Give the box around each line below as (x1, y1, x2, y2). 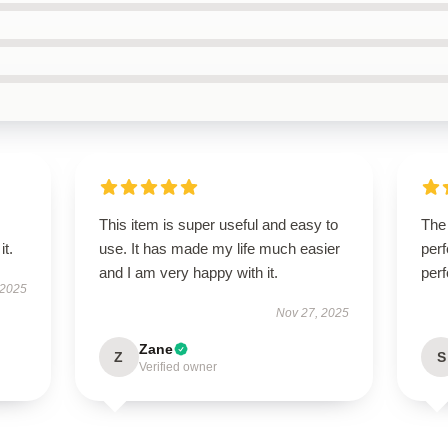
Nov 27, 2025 (276, 306, 350, 320)
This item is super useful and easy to (98, 216, 338, 233)
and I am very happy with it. (98, 264, 278, 281)
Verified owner (138, 360, 217, 374)
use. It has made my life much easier (98, 240, 340, 257)
